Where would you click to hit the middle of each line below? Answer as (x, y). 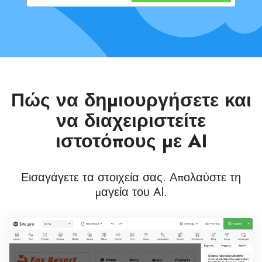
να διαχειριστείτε (131, 120)
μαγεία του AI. (131, 192)
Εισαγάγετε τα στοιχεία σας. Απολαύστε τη (131, 177)
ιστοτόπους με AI (131, 141)
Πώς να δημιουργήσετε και (131, 100)
